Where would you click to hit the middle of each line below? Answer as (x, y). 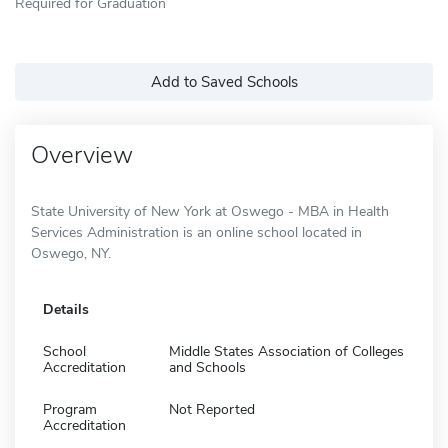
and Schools (207, 367)
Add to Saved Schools (224, 81)
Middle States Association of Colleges (286, 351)
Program (70, 409)
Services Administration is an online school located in (196, 232)
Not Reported (212, 409)
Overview (82, 154)
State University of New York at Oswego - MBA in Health (210, 211)
